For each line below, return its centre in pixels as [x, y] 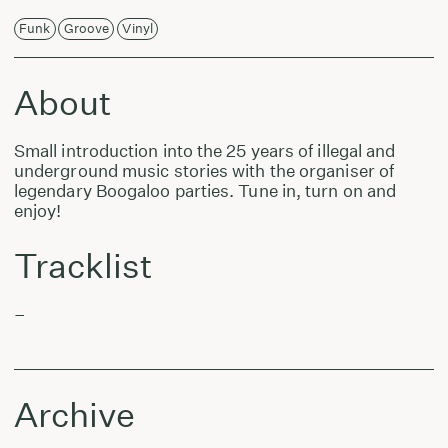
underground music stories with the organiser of [204, 171]
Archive [74, 414]
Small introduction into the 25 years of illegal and [204, 151]
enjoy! [37, 211]
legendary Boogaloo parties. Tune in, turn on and [205, 191]
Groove [86, 29]
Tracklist [83, 266]
